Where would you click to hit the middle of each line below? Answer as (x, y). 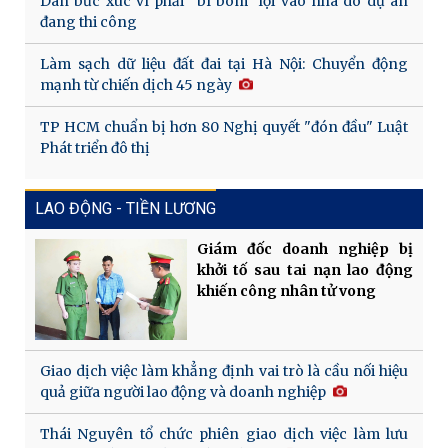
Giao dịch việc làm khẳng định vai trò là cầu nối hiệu (224, 371)
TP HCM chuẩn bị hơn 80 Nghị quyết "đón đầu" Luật (224, 127)
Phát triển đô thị (95, 148)
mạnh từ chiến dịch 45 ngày (136, 85)
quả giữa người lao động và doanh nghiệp (183, 392)
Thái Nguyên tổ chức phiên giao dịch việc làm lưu (224, 434)
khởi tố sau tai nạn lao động (304, 270)
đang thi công (88, 22)
